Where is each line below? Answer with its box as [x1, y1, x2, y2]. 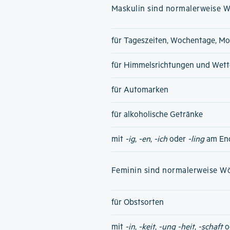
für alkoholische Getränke [111, 110, 203, 120]
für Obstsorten [111, 198, 164, 207]
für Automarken [111, 85, 168, 95]
